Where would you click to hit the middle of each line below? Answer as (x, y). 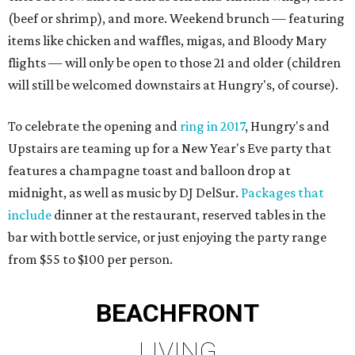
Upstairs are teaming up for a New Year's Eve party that (170, 149)
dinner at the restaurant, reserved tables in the (189, 215)
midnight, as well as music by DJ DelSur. (124, 193)
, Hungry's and (287, 126)
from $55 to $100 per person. (90, 260)
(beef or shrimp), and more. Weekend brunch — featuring (176, 19)
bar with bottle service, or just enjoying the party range (167, 237)
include (30, 215)
